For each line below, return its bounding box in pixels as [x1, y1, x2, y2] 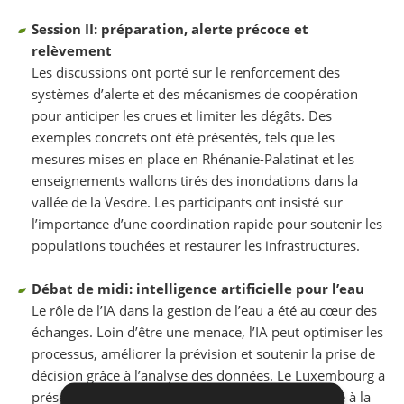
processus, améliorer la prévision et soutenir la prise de [32, 344, 375, 363]
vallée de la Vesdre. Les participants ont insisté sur [32, 192, 343, 211]
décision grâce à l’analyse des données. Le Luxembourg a [32, 365, 385, 384]
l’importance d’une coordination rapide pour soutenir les [32, 214, 382, 233]
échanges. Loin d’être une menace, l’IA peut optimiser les [32, 322, 383, 341]
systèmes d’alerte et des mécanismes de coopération [32, 84, 358, 103]
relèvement [32, 41, 112, 60]
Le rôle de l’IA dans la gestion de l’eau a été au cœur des [32, 300, 377, 319]
